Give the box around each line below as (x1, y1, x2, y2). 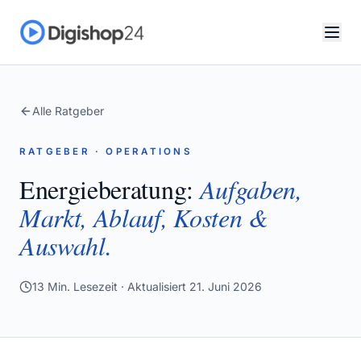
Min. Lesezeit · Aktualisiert (44, 280, 186, 293)
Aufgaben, (199, 172, 302, 206)
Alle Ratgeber (32, 104, 104, 118)
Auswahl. (19, 228, 112, 263)
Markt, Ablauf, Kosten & (19, 200, 268, 234)
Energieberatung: (19, 172, 200, 206)
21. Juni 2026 (189, 280, 262, 293)
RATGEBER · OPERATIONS (19, 146, 192, 157)
